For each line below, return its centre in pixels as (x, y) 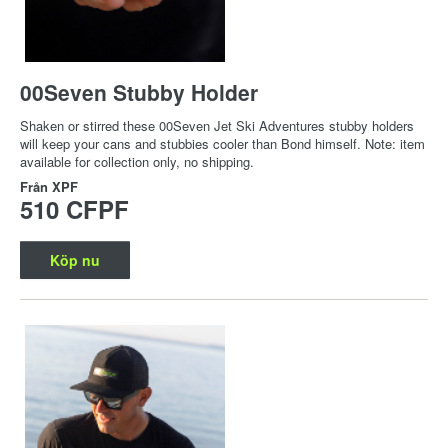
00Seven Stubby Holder (139, 92)
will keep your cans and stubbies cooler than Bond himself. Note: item (222, 144)
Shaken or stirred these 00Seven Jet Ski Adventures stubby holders (217, 126)
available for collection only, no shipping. (137, 162)
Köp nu (75, 260)
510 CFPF (74, 209)
